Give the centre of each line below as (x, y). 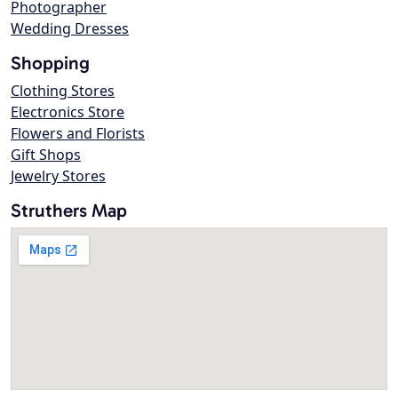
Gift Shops (46, 155)
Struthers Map (69, 211)
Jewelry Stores (58, 176)
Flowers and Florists (78, 134)
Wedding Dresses (70, 29)
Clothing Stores (63, 91)
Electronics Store (68, 112)
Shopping (50, 63)
